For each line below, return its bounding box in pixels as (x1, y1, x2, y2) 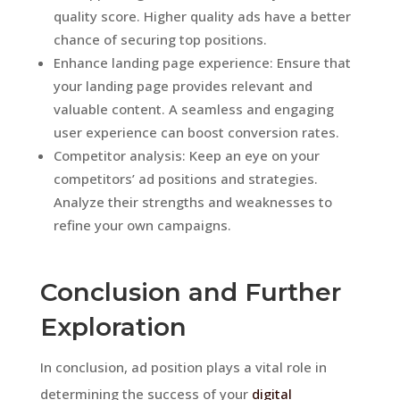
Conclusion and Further (39, 276, 341, 307)
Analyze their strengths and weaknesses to (53, 192, 332, 211)
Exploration (39, 311, 187, 342)
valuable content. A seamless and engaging (53, 99, 334, 118)
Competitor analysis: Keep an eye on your (53, 146, 320, 164)
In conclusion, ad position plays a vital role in (39, 357, 327, 376)
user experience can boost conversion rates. (53, 122, 339, 141)
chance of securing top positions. (53, 29, 267, 48)
